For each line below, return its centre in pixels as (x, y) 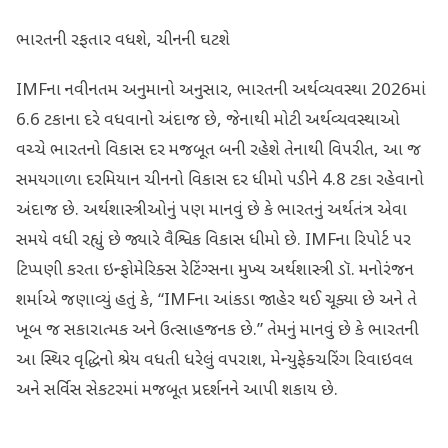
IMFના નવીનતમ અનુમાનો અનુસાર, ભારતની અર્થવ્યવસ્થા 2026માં (221, 90)
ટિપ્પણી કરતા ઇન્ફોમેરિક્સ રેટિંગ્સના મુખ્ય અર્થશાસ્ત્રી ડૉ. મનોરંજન (215, 270)
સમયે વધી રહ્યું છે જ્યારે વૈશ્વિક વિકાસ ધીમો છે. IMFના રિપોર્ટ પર (213, 240)
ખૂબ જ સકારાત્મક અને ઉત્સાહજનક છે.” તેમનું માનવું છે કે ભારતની (217, 330)
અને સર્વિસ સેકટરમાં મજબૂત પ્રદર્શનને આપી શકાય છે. (177, 390)
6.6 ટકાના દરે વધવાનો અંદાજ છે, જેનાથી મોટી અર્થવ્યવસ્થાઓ (208, 120)
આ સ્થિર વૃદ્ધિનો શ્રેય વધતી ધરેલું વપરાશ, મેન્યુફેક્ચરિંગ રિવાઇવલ (214, 360)
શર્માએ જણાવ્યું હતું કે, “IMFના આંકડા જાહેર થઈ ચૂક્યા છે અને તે (216, 300)
